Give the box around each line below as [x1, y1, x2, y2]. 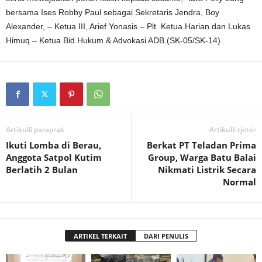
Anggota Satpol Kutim [6, 151, 102, 163]
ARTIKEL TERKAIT [74, 232, 127, 240]
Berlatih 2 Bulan [6, 164, 78, 175]
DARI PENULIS [144, 232, 188, 240]
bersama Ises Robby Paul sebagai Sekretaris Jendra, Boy [6, 8, 219, 17]
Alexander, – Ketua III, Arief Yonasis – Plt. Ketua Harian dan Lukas [6, 22, 250, 31]
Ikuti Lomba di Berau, [6, 139, 101, 151]
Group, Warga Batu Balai [148, 151, 256, 163]
